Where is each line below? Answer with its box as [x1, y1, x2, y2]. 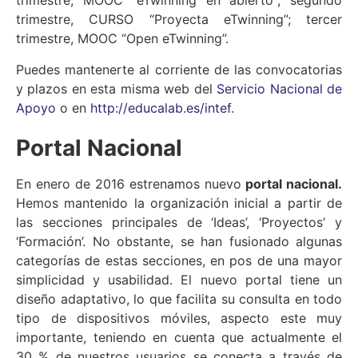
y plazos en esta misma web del [16, 80, 217, 97]
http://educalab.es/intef [90, 99, 231, 116]
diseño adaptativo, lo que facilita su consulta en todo [16, 291, 342, 308]
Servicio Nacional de [217, 80, 343, 97]
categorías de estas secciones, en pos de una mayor [16, 253, 342, 269]
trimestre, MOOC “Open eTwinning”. [16, 30, 229, 47]
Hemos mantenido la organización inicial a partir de [16, 195, 342, 212]
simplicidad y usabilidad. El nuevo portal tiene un [16, 272, 342, 288]
